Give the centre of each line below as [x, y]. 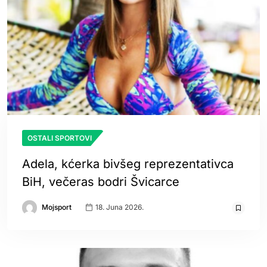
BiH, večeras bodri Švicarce [101, 181]
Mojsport [57, 207]
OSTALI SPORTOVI [60, 138]
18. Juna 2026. [119, 207]
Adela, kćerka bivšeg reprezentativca [128, 164]
